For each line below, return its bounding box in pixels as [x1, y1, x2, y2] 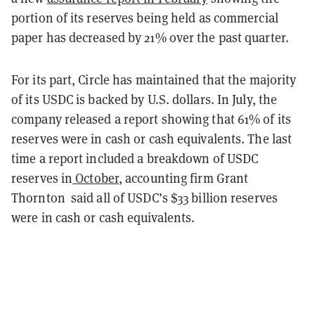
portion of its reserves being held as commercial [11, 9, 278, 26]
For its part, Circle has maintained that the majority [11, 71, 297, 88]
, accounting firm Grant [118, 169, 249, 186]
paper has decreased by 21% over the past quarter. [11, 29, 289, 46]
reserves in [11, 169, 73, 186]
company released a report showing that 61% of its [11, 110, 291, 127]
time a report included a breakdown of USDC [11, 150, 259, 167]
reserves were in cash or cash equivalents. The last [11, 130, 292, 147]
